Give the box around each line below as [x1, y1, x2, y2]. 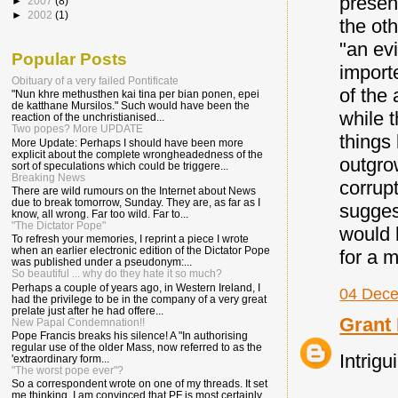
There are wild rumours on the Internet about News [12, 185, 256, 197]
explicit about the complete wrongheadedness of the [12, 147, 263, 160]
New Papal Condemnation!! [12, 315, 145, 328]
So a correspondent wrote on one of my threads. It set [12, 378, 267, 390]
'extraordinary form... [12, 353, 109, 365]
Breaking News [12, 171, 85, 183]
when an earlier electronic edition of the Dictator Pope [12, 244, 270, 257]
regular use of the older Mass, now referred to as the [12, 341, 262, 354]
